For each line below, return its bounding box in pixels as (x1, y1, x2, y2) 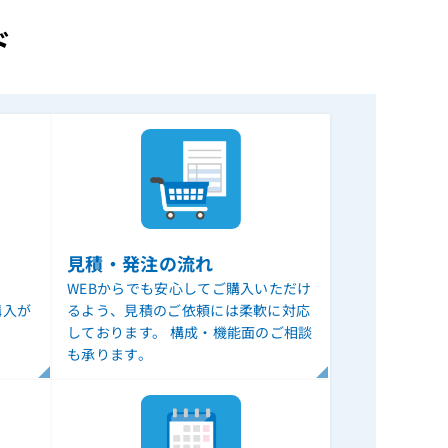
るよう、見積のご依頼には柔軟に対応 (67, 300, 311, 320)
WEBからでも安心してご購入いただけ (67, 278, 312, 298)
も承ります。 (67, 344, 152, 364)
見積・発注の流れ (67, 250, 214, 276)
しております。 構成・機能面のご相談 (67, 322, 313, 342)
